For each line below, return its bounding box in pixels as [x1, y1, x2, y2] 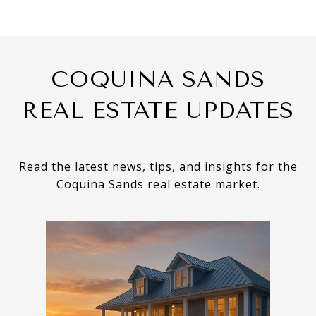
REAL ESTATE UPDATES [22, 97, 294, 123]
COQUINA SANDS [51, 66, 265, 92]
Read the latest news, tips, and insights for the [18, 158, 298, 174]
